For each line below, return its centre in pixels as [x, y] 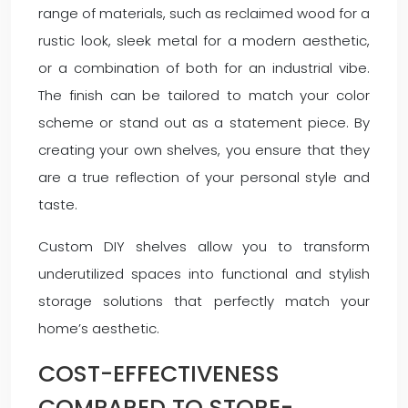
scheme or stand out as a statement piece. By [204, 122]
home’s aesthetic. [99, 328]
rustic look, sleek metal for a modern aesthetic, [204, 41]
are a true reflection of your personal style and [204, 177]
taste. [58, 204]
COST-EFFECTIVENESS [159, 374]
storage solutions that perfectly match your [204, 301]
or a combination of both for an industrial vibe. [204, 68]
